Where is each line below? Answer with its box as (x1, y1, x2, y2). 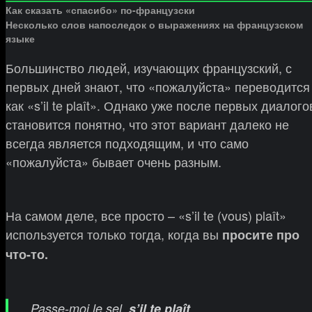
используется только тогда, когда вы (6, 224, 222, 243)
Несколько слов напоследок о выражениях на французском (6, 17, 303, 31)
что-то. (6, 244, 48, 263)
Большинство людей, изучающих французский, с (6, 58, 292, 77)
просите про (222, 225, 299, 244)
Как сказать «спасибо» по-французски (6, 2, 195, 17)
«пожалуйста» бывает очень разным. (6, 152, 221, 171)
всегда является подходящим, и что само (6, 133, 249, 152)
